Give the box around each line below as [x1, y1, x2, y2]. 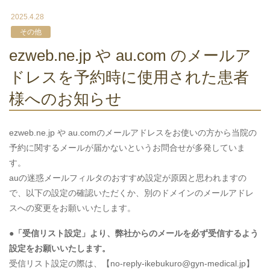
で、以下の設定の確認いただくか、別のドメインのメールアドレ [9, 188, 254, 198]
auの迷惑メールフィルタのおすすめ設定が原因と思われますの [9, 173, 246, 183]
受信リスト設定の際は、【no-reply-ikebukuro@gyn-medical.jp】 [9, 258, 254, 268]
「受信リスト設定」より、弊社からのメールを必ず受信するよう [14, 228, 259, 238]
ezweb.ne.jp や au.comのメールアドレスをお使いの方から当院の [9, 128, 257, 138]
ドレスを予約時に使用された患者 [9, 68, 249, 87]
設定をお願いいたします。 [9, 243, 110, 253]
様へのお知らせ [9, 90, 122, 108]
